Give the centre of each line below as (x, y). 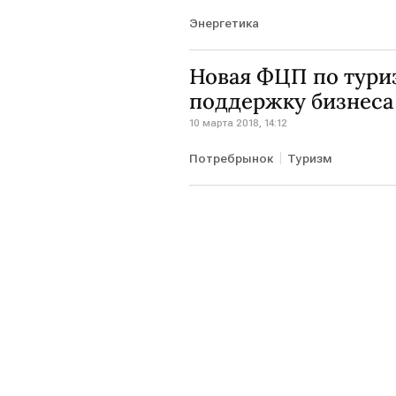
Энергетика (224, 23)
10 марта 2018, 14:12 (238, 122)
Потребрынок (231, 158)
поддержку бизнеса (291, 101)
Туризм (310, 158)
